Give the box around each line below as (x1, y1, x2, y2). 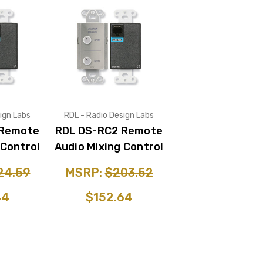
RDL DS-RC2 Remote (55, 124, 163, 137)
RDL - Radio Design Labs (64, 110, 154, 120)
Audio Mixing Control (54, 140, 164, 153)
